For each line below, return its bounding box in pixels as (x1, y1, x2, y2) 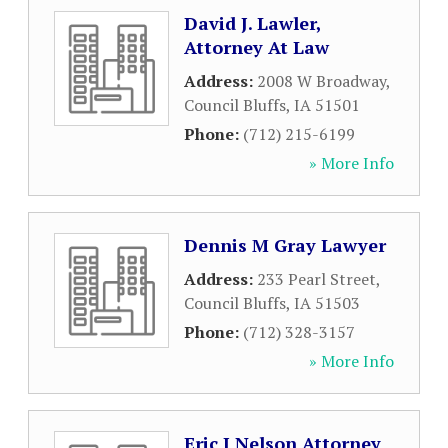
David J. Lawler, (184, 11, 321, 35)
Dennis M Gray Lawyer (184, 233, 386, 257)
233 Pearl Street (257, 268, 376, 290)
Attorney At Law (184, 35, 329, 59)
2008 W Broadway (257, 70, 386, 92)
